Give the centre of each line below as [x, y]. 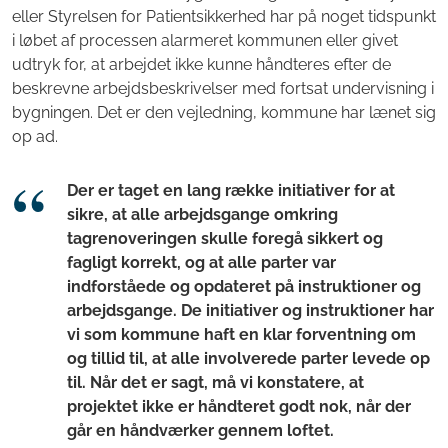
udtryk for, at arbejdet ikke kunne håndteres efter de [201, 64]
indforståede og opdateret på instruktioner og [244, 286]
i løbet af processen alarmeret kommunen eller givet [205, 40]
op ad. [35, 136]
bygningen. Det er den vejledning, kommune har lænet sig [224, 112]
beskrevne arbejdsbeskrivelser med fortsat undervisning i [223, 88]
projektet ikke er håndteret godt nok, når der [239, 406]
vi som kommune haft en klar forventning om [241, 334]
